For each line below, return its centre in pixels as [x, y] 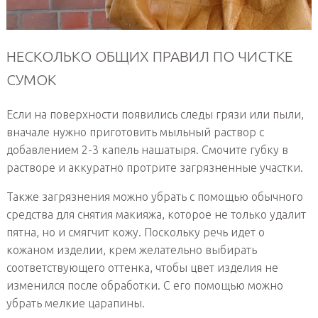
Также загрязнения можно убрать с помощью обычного [154, 197]
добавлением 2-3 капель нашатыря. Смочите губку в [147, 150]
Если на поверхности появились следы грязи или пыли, [155, 115]
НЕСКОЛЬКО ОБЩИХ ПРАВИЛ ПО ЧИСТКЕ [149, 56]
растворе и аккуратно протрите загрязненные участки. [154, 168]
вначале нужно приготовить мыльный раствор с [135, 132]
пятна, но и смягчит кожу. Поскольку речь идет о [135, 232]
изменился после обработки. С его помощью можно [144, 286]
